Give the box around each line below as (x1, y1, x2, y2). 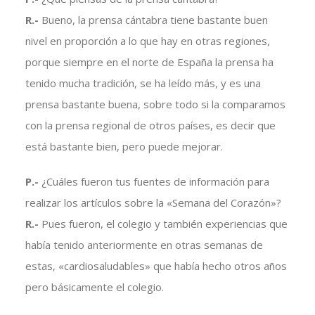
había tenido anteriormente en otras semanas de (25, 238, 263, 252)
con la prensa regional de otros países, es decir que (25, 118, 276, 133)
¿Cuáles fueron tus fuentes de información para (41, 174, 269, 189)
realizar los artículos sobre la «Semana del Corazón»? (25, 195, 281, 210)
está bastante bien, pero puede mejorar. (25, 139, 223, 154)
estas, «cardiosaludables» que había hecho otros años (25, 259, 287, 274)
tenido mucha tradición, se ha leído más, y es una (25, 76, 261, 91)
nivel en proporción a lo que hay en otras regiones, (25, 34, 270, 49)
